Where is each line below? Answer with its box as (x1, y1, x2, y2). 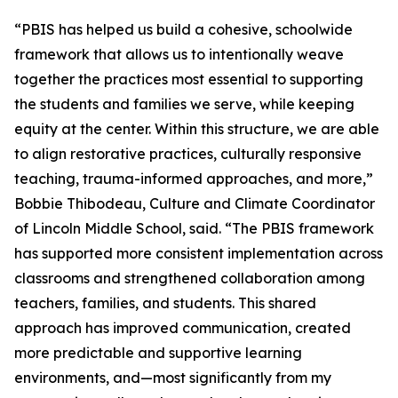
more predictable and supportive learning (14, 344, 302, 362)
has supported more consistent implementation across (14, 244, 383, 262)
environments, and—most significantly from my (14, 369, 331, 386)
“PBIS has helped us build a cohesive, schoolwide (14, 20, 353, 38)
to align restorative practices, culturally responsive (14, 145, 362, 163)
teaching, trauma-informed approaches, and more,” (14, 170, 373, 187)
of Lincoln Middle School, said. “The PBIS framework (14, 219, 374, 237)
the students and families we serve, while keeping (14, 95, 354, 113)
